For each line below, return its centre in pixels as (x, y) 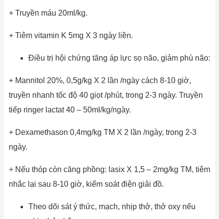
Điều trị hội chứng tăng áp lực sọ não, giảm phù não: (119, 58)
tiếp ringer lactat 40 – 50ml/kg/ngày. (70, 109)
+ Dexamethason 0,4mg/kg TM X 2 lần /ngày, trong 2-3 (103, 132)
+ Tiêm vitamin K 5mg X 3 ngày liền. (71, 35)
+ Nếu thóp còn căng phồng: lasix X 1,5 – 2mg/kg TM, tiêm (109, 169)
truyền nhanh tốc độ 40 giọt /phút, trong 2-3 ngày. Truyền (106, 95)
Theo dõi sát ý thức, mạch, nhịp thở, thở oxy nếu (112, 206)
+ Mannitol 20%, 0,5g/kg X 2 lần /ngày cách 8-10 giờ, (100, 80)
